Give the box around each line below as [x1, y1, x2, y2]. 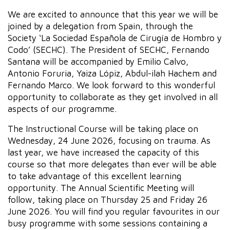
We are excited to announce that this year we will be [8, 8, 218, 20]
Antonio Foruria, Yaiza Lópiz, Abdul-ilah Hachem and [8, 67, 217, 79]
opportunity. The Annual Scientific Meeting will [8, 182, 194, 193]
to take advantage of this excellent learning [8, 170, 181, 181]
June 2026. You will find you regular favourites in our [8, 205, 220, 217]
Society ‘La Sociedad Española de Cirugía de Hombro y [8, 32, 222, 43]
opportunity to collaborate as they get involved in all [8, 91, 218, 102]
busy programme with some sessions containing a [8, 217, 207, 228]
